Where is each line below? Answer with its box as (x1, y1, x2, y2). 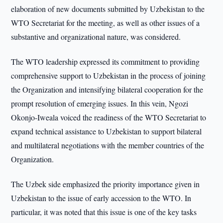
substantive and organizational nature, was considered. (11, 31, 181, 42)
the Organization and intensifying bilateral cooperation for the (11, 84, 204, 95)
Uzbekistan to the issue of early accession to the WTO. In (11, 193, 192, 203)
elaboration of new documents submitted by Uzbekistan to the (11, 3, 205, 14)
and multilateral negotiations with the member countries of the (11, 140, 205, 150)
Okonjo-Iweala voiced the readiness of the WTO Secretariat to (11, 112, 207, 122)
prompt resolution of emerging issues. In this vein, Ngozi (11, 98, 189, 109)
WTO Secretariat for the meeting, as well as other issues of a (11, 17, 200, 28)
